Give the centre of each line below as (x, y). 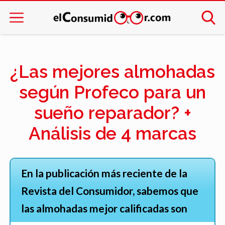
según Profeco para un (113, 92)
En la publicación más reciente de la (104, 173)
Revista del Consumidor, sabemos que (109, 190)
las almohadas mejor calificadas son (104, 208)
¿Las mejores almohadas (113, 72)
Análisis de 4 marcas (113, 134)
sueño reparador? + (113, 113)
